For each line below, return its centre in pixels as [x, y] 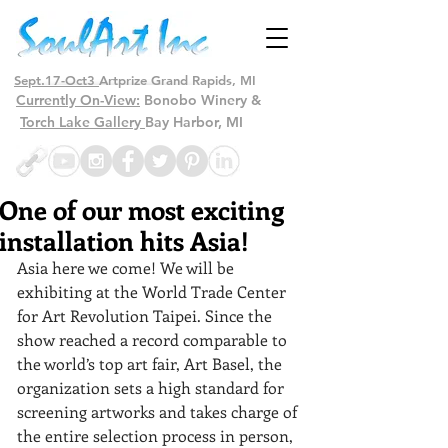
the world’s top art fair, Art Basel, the [151, 363]
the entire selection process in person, [157, 435]
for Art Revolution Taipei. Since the [146, 315]
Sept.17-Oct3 [56, 80]
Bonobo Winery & [200, 100]
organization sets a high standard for [152, 387]
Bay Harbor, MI [194, 122]
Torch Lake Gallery [82, 122]
